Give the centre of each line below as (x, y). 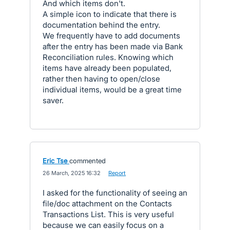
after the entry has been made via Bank (113, 46)
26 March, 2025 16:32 (72, 173)
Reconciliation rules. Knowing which (108, 57)
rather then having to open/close (101, 79)
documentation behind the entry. (101, 25)
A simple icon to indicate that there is (110, 14)
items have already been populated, (107, 68)
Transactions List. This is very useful (108, 214)
